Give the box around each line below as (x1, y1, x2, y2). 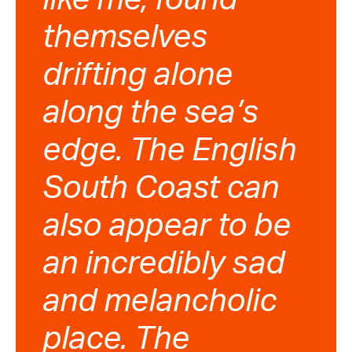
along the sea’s (42, 91, 259, 131)
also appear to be (42, 204, 291, 244)
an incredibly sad (42, 242, 285, 282)
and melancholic (42, 280, 277, 320)
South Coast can (42, 167, 280, 207)
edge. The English (42, 129, 297, 169)
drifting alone (42, 53, 233, 93)
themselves (42, 16, 208, 56)
